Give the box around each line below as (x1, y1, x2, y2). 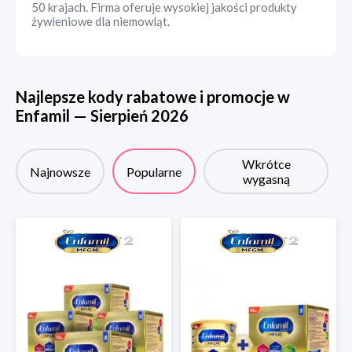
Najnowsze (30, 163, 90, 179)
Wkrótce (241, 156, 291, 171)
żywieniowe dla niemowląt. (31, 14, 170, 28)
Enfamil (16, 106, 70, 125)
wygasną (242, 171, 290, 186)
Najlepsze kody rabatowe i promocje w (16, 87, 290, 106)
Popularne (126, 163, 181, 179)
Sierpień (90, 106, 148, 125)
